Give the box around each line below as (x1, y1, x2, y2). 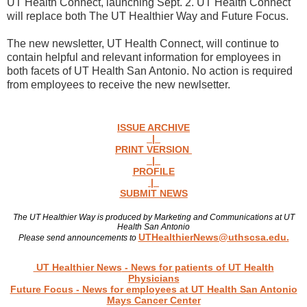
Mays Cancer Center (106, 295, 201, 306)
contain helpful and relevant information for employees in (7, 51, 281, 63)
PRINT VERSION (115, 144, 192, 155)
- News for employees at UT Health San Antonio (73, 284, 297, 295)
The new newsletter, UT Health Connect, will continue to (7, 38, 279, 49)
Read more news (121, 252, 186, 262)
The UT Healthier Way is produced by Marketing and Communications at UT (12, 212, 295, 222)
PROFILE (132, 166, 175, 177)
